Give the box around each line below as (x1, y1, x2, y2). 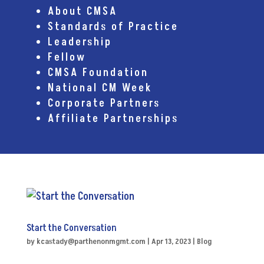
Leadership (47, 34, 112, 49)
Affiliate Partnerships (47, 111, 179, 126)
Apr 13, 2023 (151, 235, 191, 247)
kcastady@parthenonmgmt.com (36, 235, 146, 247)
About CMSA (47, 4, 117, 19)
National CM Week (47, 80, 152, 95)
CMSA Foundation (47, 65, 148, 80)
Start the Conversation (26, 221, 117, 235)
